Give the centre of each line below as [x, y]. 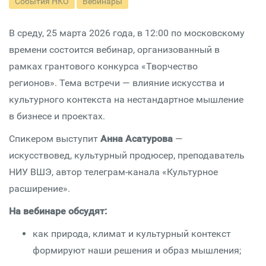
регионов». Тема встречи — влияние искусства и [117, 83]
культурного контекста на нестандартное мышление [126, 99]
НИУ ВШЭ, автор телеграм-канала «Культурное [113, 172]
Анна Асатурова [137, 139]
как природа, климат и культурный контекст [132, 234]
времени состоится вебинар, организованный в [114, 50]
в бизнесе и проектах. [57, 116]
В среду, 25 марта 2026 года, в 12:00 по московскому [127, 33]
